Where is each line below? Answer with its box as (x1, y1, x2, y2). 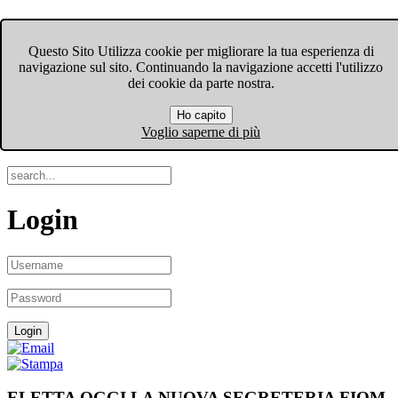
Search (7, 114, 90, 147)
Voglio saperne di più (141, 124, 260, 140)
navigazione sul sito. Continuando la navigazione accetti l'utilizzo (19, 60, 383, 76)
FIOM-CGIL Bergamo (7, 19, 282, 52)
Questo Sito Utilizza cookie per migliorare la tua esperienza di (28, 44, 374, 60)
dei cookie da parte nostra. (127, 76, 275, 92)
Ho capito (176, 108, 226, 123)
